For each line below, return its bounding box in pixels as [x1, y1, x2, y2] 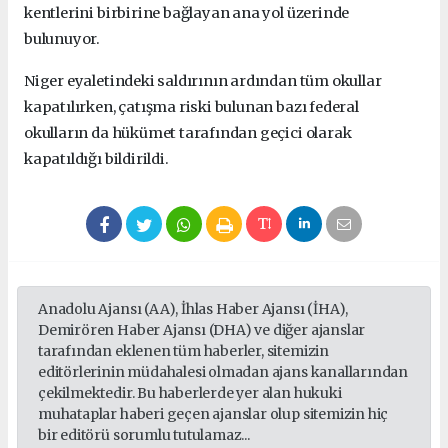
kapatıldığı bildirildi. [24, 150, 172, 169]
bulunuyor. [24, 30, 101, 49]
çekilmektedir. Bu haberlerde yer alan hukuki [38, 384, 342, 403]
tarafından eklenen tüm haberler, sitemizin [38, 342, 329, 361]
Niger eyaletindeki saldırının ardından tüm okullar [24, 72, 382, 91]
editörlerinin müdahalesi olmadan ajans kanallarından [38, 363, 409, 382]
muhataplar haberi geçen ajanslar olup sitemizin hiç [38, 405, 389, 424]
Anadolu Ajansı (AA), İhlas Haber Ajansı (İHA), [38, 300, 349, 319]
